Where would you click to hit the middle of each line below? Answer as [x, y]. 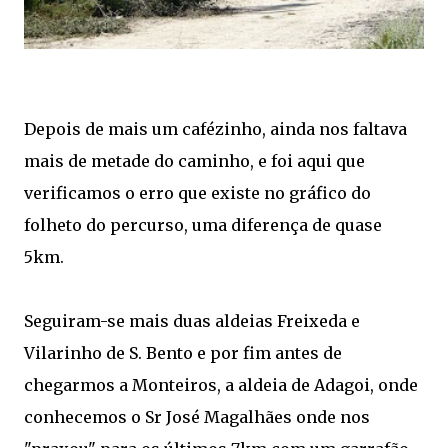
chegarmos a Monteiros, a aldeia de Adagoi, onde [221, 384]
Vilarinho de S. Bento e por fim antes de [183, 352]
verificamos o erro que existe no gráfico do [197, 192]
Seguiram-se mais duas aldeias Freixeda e [192, 320]
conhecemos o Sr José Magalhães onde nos [197, 416]
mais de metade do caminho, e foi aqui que [194, 160]
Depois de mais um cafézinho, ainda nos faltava [215, 128]
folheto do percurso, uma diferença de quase [203, 224]
